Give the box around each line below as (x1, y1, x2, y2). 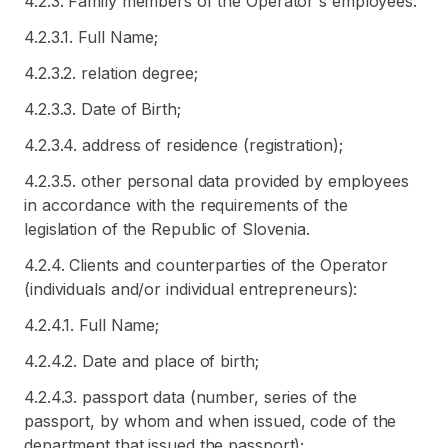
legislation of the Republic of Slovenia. (24, 219, 310, 239)
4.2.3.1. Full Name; (24, 27, 159, 47)
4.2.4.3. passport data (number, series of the (24, 387, 357, 407)
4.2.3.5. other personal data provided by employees (24, 171, 409, 191)
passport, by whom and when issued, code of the (24, 411, 397, 431)
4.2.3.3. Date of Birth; (24, 99, 181, 119)
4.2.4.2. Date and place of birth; (24, 351, 259, 371)
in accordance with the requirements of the (24, 195, 348, 215)
